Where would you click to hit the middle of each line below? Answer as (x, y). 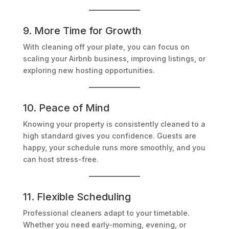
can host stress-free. (61, 159)
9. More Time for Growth (82, 31)
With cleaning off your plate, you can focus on (106, 47)
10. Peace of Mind (66, 108)
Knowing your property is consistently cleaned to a (114, 124)
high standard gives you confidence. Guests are (109, 136)
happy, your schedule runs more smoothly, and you (114, 148)
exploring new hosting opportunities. (89, 71)
